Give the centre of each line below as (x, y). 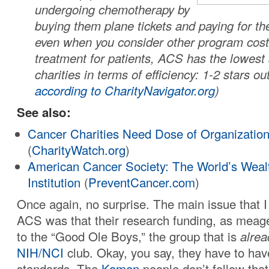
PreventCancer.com (142, 183)
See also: (44, 112)
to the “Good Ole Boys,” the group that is (128, 237)
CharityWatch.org (79, 150)
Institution (54, 183)
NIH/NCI (40, 253)
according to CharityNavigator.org (125, 91)
